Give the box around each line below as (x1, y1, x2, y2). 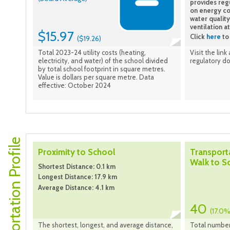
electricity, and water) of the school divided (38, 56, 168, 65)
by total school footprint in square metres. (38, 65, 165, 73)
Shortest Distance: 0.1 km (38, 162, 116, 171)
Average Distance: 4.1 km (38, 183, 114, 191)
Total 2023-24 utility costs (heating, (38, 48, 146, 57)
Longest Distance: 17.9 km (38, 172, 117, 181)
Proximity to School (38, 147, 116, 158)
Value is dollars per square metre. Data (38, 73, 154, 82)
